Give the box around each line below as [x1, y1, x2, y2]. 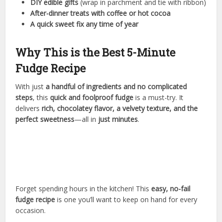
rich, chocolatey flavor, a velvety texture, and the [42, 104, 198, 113]
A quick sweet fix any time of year [30, 19, 139, 29]
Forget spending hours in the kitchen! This [15, 184, 152, 194]
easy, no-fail [151, 184, 191, 194]
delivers [15, 104, 42, 113]
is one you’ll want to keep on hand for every [55, 195, 198, 205]
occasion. [15, 206, 46, 216]
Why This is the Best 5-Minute [15, 45, 176, 60]
